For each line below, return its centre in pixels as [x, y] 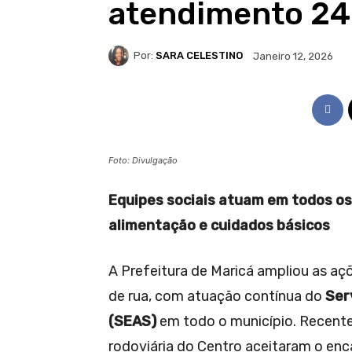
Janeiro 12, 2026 [293, 56]
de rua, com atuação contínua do [217, 296]
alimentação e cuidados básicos [219, 225]
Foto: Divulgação [143, 160]
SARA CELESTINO [199, 56]
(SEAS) [132, 321]
